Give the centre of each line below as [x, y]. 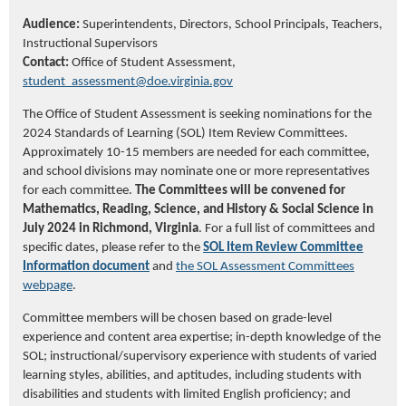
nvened [305, 191]
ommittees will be [218, 191]
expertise [204, 338]
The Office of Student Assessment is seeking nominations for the [197, 115]
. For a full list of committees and [287, 229]
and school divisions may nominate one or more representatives [196, 172]
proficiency [294, 395]
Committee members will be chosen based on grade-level [177, 319]
